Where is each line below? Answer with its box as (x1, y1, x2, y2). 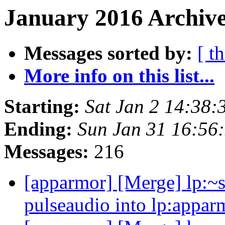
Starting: (4, 95, 80, 118)
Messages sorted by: (24, 42, 192, 64)
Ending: (4, 118, 72, 140)
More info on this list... (24, 65, 214, 87)
